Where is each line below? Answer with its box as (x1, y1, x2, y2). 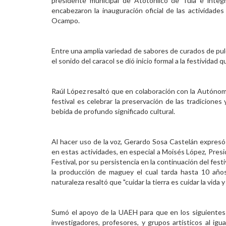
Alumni (5, 28, 27, 37)
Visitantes (5, 48, 38, 57)
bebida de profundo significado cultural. (51, 107, 175, 116)
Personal (5, 8, 33, 17)
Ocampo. (51, 16, 80, 25)
